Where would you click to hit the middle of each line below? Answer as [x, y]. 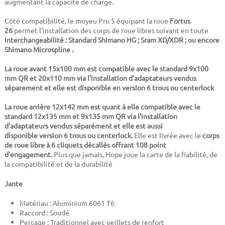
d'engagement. [29, 154]
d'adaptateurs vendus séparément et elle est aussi [83, 126]
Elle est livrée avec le [167, 135]
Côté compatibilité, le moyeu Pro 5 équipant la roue [87, 21]
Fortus [180, 21]
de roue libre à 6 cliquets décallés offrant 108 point [85, 145]
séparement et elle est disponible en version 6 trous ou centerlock [109, 88]
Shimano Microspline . [39, 49]
